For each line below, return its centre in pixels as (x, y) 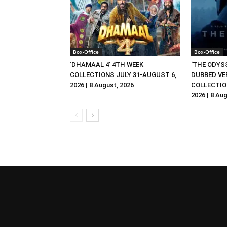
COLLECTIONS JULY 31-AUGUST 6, (123, 75)
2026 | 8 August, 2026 (102, 85)
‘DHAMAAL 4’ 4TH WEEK (107, 65)
